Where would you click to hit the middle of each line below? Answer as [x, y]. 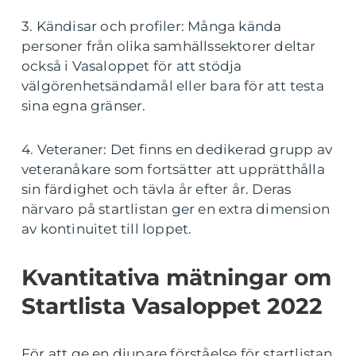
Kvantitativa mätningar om [176, 278]
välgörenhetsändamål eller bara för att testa [173, 86]
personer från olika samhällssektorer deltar [169, 46]
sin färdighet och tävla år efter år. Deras [157, 190]
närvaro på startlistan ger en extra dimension [176, 209]
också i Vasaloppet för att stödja [132, 66]
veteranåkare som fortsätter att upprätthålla [173, 170]
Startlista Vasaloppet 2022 [172, 306]
